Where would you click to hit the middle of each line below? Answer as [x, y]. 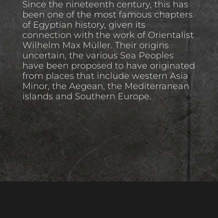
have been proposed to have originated [109, 65]
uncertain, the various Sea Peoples [98, 55]
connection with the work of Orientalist [108, 35]
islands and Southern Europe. [87, 96]
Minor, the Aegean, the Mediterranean [106, 86]
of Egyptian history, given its [84, 25]
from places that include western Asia [106, 76]
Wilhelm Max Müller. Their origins [96, 45]
